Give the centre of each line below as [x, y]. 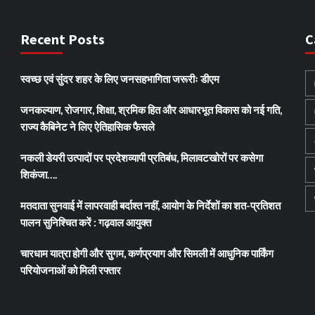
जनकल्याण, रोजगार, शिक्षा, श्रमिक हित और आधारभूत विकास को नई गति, [151, 109]
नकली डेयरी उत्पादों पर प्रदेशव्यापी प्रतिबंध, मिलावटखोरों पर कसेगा [142, 157]
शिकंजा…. [39, 174]
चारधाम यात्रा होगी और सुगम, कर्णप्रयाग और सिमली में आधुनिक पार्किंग [147, 253]
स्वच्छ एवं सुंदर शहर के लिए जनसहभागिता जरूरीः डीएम [120, 78]
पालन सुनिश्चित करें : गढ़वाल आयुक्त [86, 222]
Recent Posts [63, 39]
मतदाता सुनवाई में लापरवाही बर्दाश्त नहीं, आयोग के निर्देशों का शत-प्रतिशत [150, 205]
